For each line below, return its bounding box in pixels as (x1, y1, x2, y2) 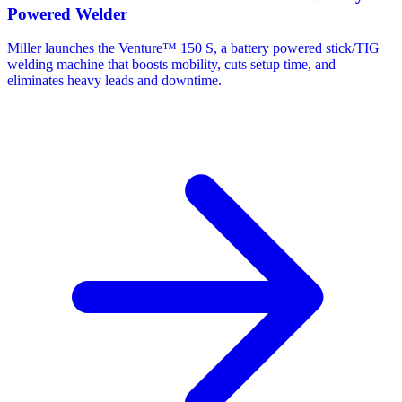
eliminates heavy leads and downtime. (7, 73, 222, 89)
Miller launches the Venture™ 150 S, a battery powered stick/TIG (7, 40, 380, 57)
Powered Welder (7, 4, 127, 23)
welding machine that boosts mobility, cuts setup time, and (7, 57, 336, 73)
